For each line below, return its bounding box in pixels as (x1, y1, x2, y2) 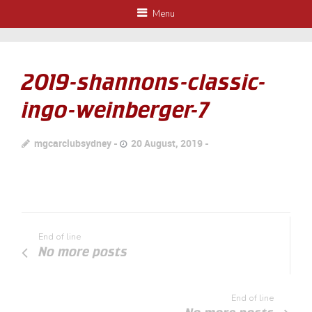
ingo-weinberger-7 (22, 97, 210, 123)
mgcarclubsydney (34, 136, 112, 150)
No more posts (38, 244, 128, 260)
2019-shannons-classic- (22, 69, 267, 95)
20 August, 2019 (131, 136, 203, 150)
